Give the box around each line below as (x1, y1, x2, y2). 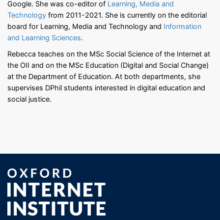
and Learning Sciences (7, 33, 81, 42)
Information (162, 22, 201, 30)
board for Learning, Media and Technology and (7, 22, 162, 30)
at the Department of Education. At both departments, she (7, 72, 200, 81)
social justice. (7, 94, 52, 103)
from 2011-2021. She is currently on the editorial (46, 10, 207, 19)
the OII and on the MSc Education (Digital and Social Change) (7, 60, 209, 69)
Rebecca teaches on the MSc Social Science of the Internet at (7, 49, 210, 58)
